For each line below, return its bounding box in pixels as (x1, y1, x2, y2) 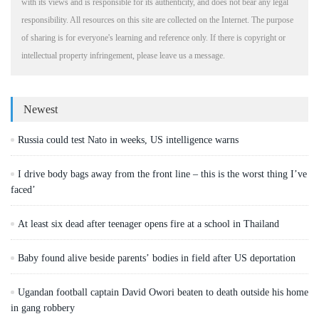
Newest (23, 103, 58, 115)
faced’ (11, 184, 36, 195)
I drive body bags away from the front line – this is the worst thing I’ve (18, 169, 307, 179)
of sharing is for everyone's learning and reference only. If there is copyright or (21, 33, 286, 43)
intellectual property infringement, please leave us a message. (21, 51, 225, 61)
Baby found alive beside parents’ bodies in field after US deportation (18, 253, 296, 263)
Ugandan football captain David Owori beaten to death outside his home (18, 287, 308, 298)
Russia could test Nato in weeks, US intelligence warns (18, 135, 239, 145)
